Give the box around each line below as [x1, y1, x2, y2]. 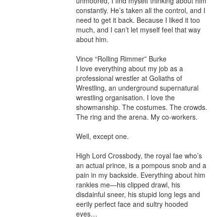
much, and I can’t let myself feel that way [76, 25, 201, 34]
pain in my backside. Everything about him [76, 170, 205, 180]
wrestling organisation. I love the [76, 93, 175, 102]
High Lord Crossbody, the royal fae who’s [76, 151, 202, 160]
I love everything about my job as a [76, 63, 183, 73]
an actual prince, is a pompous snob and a [76, 160, 206, 170]
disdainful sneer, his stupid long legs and [76, 189, 200, 199]
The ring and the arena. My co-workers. [76, 112, 198, 122]
